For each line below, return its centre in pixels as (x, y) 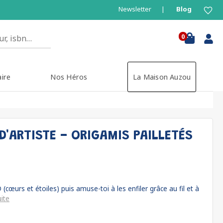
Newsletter (135, 9)
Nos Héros (69, 77)
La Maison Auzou (162, 77)
